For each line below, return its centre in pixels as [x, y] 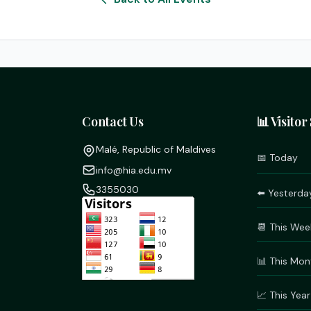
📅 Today [277, 158]
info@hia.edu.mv [134, 170]
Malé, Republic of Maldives [156, 150]
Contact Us [113, 122]
